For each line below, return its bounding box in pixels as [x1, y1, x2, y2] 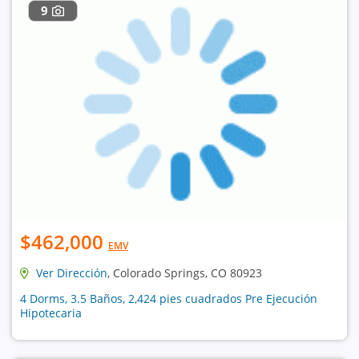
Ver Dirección [36, 264, 107, 280]
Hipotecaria [20, 305, 82, 321]
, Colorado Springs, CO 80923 [107, 264, 262, 280]
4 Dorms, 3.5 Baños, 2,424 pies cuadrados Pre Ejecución [20, 290, 317, 306]
